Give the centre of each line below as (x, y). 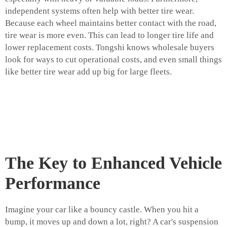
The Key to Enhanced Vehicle (113, 163)
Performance (53, 183)
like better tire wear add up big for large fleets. (88, 72)
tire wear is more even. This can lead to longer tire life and (109, 35)
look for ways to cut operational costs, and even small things (113, 60)
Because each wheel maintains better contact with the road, (111, 23)
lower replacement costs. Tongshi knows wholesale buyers (110, 48)
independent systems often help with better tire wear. (100, 11)
